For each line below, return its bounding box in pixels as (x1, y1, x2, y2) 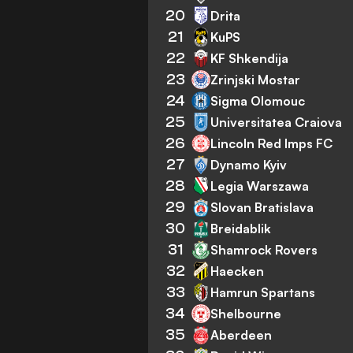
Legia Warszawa (210, 177, 310, 194)
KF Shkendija (210, 50, 289, 66)
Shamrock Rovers (210, 241, 318, 258)
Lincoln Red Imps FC (210, 135, 333, 151)
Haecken (210, 262, 265, 279)
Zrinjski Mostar (210, 71, 301, 87)
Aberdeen (210, 326, 273, 343)
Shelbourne (210, 305, 282, 321)
